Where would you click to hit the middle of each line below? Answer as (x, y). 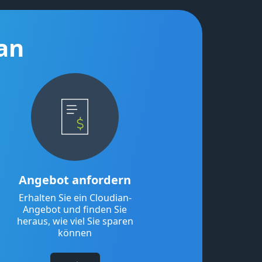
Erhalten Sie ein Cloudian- (75, 198)
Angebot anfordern (75, 180)
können (75, 233)
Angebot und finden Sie (75, 210)
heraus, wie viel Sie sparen (75, 221)
